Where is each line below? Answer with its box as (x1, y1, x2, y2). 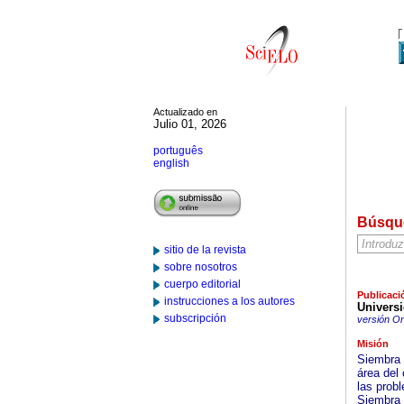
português (153, 144, 203, 157)
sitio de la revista (164, 243, 246, 256)
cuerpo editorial (164, 278, 241, 290)
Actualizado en (153, 106, 217, 117)
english (153, 157, 189, 170)
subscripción (164, 312, 226, 325)
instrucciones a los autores (164, 295, 295, 308)
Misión (356, 338, 389, 349)
